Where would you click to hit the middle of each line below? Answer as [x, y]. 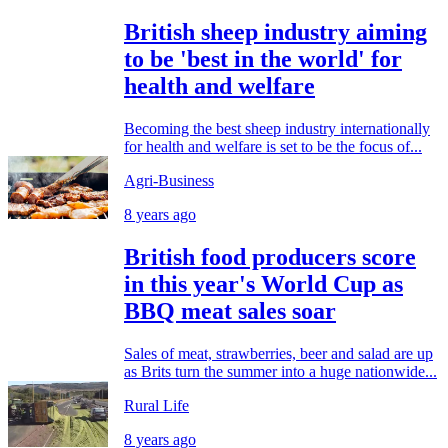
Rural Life [156, 406]
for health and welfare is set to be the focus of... [273, 147]
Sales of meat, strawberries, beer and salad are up [278, 354]
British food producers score [270, 257]
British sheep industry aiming [275, 32]
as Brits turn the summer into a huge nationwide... [280, 372]
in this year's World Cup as [263, 284]
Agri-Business [169, 181]
